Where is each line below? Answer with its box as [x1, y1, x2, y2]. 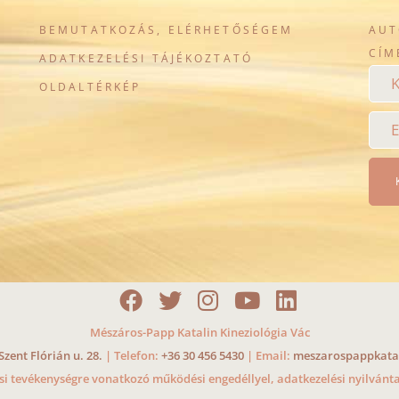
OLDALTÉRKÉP [38, 79, 142, 94]
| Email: [244, 346, 293, 363]
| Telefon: [102, 346, 161, 363]
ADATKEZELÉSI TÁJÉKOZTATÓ [38, 51, 253, 66]
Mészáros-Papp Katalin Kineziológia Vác [89, 323, 310, 340]
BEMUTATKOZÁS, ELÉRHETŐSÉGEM [38, 22, 294, 37]
